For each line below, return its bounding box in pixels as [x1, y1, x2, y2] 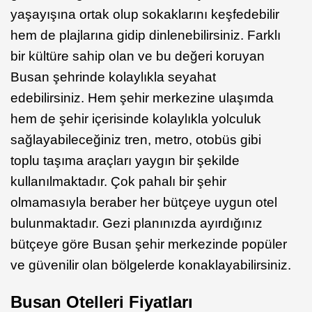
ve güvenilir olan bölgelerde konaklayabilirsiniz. [10, 257, 291, 272]
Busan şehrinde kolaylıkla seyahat [10, 69, 216, 84]
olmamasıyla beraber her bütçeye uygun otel [10, 194, 277, 210]
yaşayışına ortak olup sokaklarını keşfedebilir [10, 6, 279, 22]
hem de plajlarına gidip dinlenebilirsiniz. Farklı [10, 27, 281, 42]
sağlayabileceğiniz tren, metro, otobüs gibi [10, 132, 261, 147]
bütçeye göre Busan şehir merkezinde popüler [10, 236, 287, 251]
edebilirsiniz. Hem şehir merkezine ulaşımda [10, 90, 274, 105]
